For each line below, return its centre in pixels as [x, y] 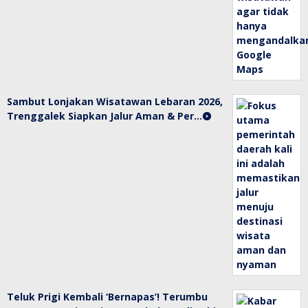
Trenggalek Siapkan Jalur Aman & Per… [104, 116]
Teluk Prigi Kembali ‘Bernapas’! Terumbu [107, 297]
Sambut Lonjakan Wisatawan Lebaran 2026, [115, 102]
